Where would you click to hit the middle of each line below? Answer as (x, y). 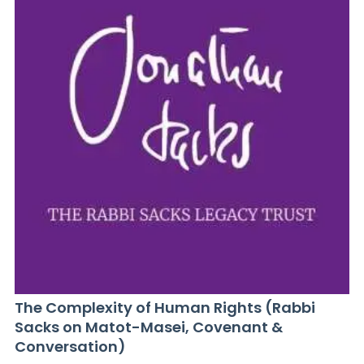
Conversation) (70, 347)
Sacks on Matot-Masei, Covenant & (149, 327)
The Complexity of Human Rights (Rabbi (165, 308)
